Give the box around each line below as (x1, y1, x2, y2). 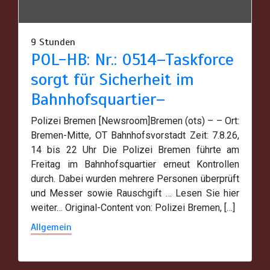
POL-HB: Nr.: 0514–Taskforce (31, 49, 234, 71)
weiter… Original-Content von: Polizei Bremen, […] (31, 202, 235, 214)
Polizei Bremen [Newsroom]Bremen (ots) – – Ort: (31, 115, 239, 127)
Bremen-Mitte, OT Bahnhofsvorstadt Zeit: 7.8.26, (31, 130, 239, 142)
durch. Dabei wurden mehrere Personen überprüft (31, 173, 239, 185)
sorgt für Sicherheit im (31, 69, 194, 90)
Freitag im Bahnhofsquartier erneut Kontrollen (31, 159, 239, 171)
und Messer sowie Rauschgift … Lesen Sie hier (31, 187, 239, 199)
